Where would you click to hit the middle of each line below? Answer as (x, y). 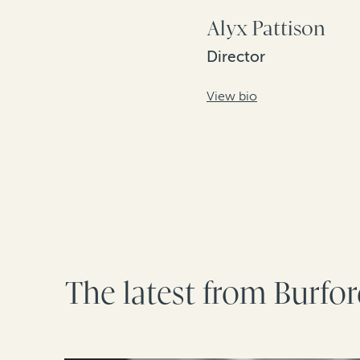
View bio (232, 96)
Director (236, 56)
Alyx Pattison (266, 28)
